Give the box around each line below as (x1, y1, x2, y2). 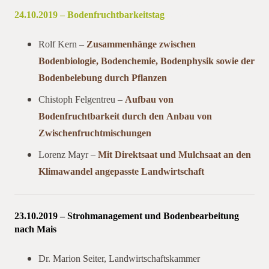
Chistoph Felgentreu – (38, 92, 125, 106)
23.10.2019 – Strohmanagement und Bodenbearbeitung (14, 209, 239, 222)
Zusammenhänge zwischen (86, 37, 196, 50)
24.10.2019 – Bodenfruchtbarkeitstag (14, 8, 165, 21)
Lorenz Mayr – (38, 148, 98, 161)
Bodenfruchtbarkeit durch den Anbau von (38, 109, 212, 122)
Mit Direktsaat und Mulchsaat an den (98, 148, 251, 161)
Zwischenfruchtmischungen (38, 126, 151, 139)
